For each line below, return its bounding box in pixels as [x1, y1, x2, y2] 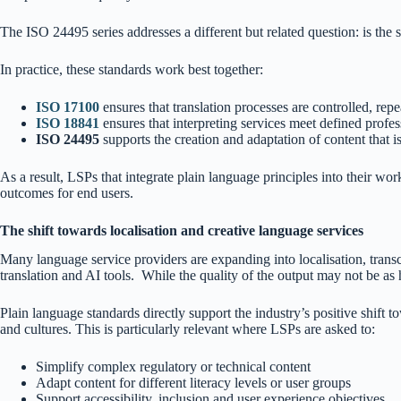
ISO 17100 [36, 98, 99, 115]
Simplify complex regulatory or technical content [36, 359, 311, 375]
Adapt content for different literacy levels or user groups [36, 375, 351, 391]
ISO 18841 [36, 115, 99, 131]
